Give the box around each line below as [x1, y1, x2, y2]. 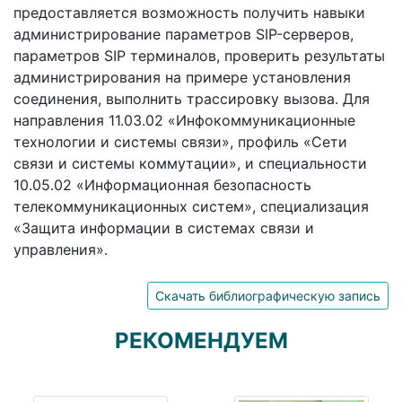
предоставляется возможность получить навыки [13, 3, 365, 22]
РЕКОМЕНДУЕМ [114, 327, 288, 354]
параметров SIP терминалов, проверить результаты [13, 46, 385, 65]
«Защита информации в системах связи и [13, 218, 314, 237]
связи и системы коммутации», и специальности [13, 153, 367, 172]
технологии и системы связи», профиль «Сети [13, 132, 347, 151]
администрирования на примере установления [13, 67, 351, 86]
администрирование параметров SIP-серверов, [13, 24, 354, 43]
